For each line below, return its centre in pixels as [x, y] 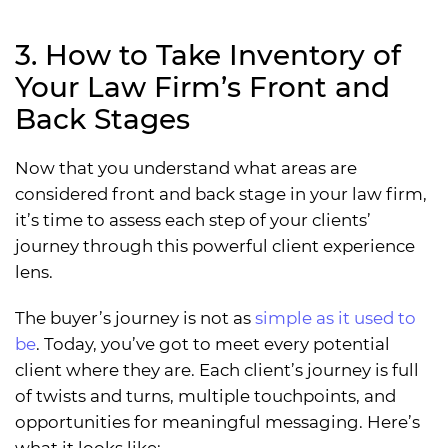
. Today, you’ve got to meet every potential [213, 344]
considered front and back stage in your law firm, [221, 194]
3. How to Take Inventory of [208, 55]
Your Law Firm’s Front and [202, 87]
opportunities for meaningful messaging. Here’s [217, 422]
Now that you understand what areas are [186, 168]
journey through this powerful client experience [215, 246]
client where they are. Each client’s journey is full [217, 370]
